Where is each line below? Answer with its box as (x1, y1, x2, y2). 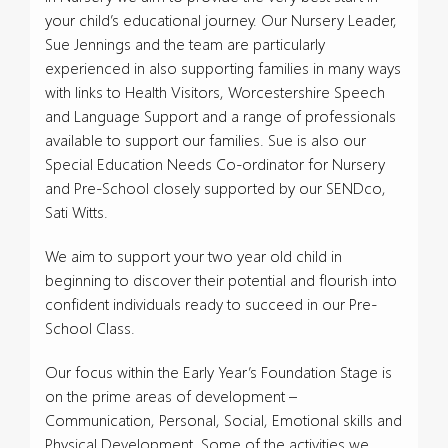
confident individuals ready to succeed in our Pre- (45, 293, 377, 314)
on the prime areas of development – (45, 385, 297, 406)
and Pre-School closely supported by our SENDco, (45, 177, 386, 198)
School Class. (45, 317, 135, 338)
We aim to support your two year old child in (45, 245, 342, 266)
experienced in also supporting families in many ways (45, 57, 401, 78)
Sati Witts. (45, 201, 108, 222)
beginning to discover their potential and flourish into (45, 269, 397, 290)
